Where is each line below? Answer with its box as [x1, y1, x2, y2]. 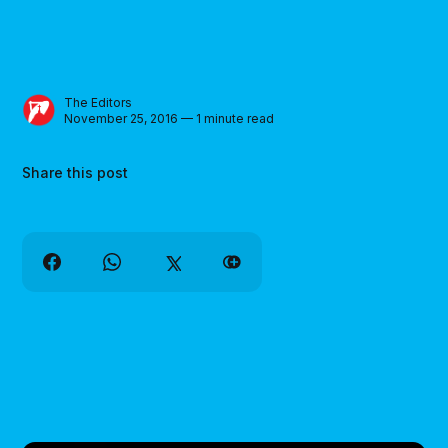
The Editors [64, 94, 133, 110]
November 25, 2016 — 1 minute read [64, 110, 275, 126]
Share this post [22, 164, 129, 182]
